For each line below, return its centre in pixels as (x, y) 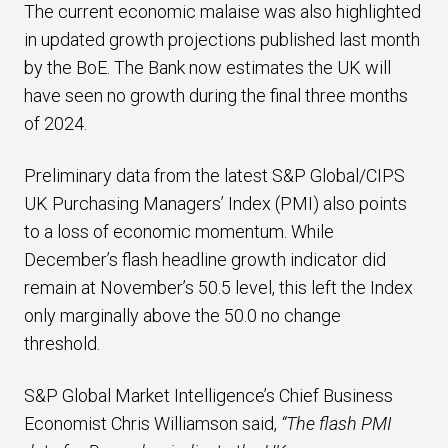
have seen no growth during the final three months (216, 95)
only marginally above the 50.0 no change (182, 315)
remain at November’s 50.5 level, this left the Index (218, 287)
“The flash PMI (334, 423)
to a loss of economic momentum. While (179, 231)
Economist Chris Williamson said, (150, 423)
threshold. (64, 343)
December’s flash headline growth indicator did (205, 259)
